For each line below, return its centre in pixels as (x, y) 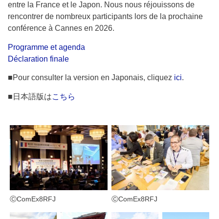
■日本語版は (30, 96)
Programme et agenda (46, 47)
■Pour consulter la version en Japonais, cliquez (91, 78)
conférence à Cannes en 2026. (61, 28)
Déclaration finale (38, 59)
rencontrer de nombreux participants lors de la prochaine (105, 17)
